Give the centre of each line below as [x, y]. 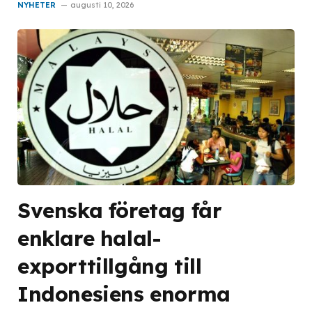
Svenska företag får [120, 210]
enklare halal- [89, 237]
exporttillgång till [110, 265]
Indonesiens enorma [124, 293]
